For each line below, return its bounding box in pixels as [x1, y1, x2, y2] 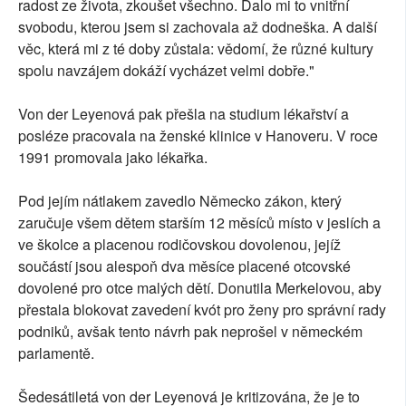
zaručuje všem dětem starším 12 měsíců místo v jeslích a [18, 212, 381, 234]
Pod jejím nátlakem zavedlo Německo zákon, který [18, 190, 342, 212]
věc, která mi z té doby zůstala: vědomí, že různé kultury [18, 38, 373, 60]
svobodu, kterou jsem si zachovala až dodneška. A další [18, 16, 377, 38]
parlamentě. [18, 343, 94, 364]
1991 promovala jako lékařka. [18, 147, 208, 169]
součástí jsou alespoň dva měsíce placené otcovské [18, 256, 351, 277]
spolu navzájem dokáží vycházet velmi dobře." [18, 60, 314, 82]
